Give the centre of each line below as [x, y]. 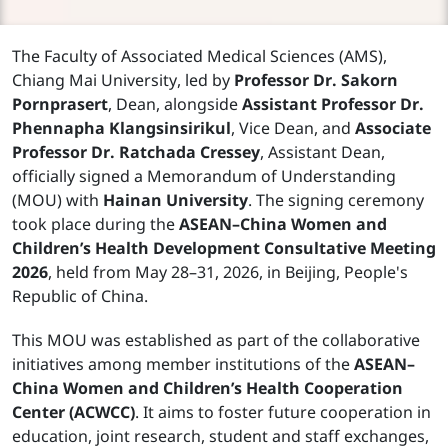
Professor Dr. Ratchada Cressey [136, 153]
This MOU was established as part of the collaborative [216, 341]
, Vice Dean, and [293, 129]
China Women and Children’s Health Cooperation [207, 389]
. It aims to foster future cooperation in [283, 413]
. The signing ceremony [336, 201]
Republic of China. [80, 297]
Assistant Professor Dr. [333, 105]
